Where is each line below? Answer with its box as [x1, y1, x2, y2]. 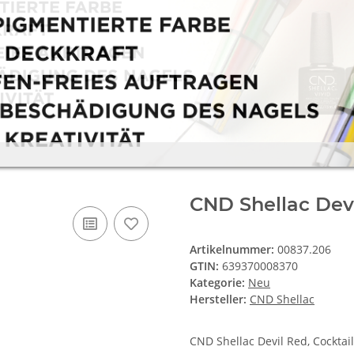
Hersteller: [190, 291, 247, 307]
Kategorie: [190, 274, 248, 290]
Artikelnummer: [190, 241, 277, 257]
